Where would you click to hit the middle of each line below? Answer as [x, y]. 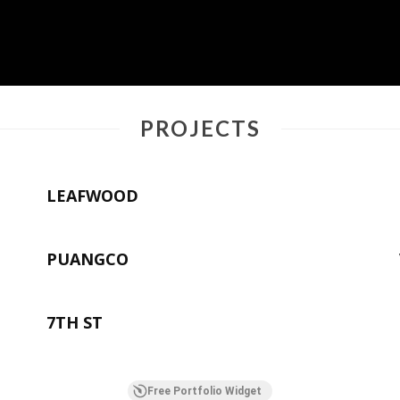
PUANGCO [87, 259]
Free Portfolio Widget [204, 392]
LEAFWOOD [92, 196]
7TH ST [74, 323]
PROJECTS [200, 129]
